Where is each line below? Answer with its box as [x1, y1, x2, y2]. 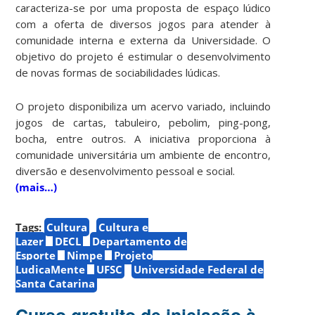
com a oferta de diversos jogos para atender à [15, 16, 271, 31]
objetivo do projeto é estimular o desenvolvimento [15, 49, 271, 63]
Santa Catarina [15, 276, 96, 290]
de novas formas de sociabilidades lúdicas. [15, 65, 221, 79]
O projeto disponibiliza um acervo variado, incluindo [15, 98, 271, 113]
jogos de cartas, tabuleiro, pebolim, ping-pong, [15, 115, 271, 129]
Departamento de [92, 233, 188, 248]
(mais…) [15, 179, 58, 194]
